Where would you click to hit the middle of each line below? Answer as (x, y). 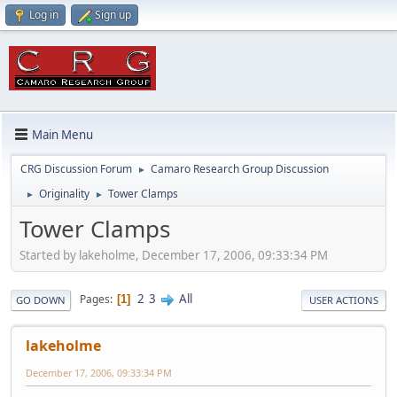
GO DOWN (41, 300)
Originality (64, 194)
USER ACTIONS (344, 300)
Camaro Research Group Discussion (240, 169)
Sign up (113, 15)
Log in (44, 15)
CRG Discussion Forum (76, 169)
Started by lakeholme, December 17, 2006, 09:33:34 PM (174, 255)
